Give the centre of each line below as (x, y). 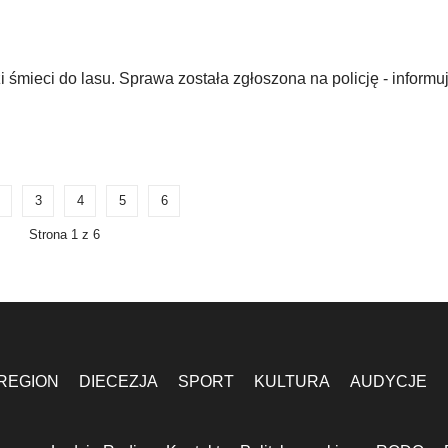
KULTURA (292, 381)
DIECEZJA (118, 381)
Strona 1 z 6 (64, 234)
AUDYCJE (388, 381)
